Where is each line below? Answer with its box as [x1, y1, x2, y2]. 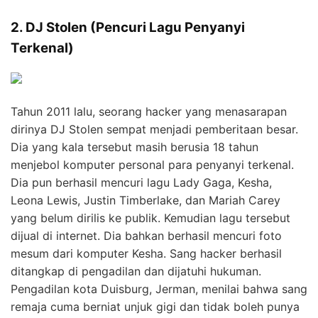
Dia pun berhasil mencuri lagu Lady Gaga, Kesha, [11, 175, 272, 190]
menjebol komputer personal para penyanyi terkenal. [11, 158, 294, 172]
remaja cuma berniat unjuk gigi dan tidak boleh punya [11, 300, 300, 314]
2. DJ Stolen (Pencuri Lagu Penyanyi [11, 18, 245, 35]
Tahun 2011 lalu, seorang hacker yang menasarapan [11, 104, 287, 119]
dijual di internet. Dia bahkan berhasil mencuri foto [11, 229, 282, 243]
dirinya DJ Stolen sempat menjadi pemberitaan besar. [11, 122, 298, 137]
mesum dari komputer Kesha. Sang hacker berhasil [11, 246, 282, 261]
